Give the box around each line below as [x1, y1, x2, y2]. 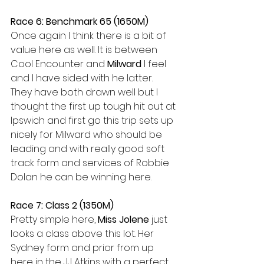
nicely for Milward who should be [11, 128, 164, 141]
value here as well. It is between [11, 43, 160, 57]
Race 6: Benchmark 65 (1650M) [11, 15, 148, 28]
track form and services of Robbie [11, 156, 171, 170]
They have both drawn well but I [11, 85, 160, 99]
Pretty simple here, [11, 213, 98, 226]
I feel [141, 57, 169, 71]
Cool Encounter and [11, 57, 107, 71]
